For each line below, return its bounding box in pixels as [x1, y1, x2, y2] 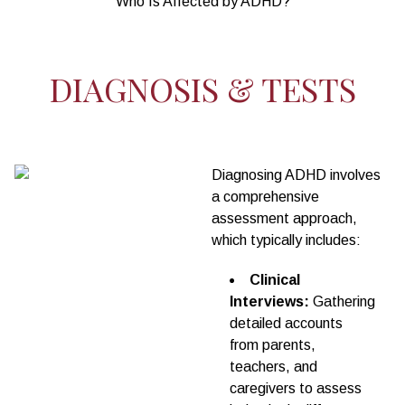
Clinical [250, 271, 300, 287]
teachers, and [230, 358, 317, 374]
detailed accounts [230, 315, 343, 331]
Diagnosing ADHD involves [212, 166, 381, 183]
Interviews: [230, 293, 313, 309]
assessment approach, [212, 210, 357, 226]
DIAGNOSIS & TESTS [49, 66, 356, 110]
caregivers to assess [230, 380, 362, 396]
